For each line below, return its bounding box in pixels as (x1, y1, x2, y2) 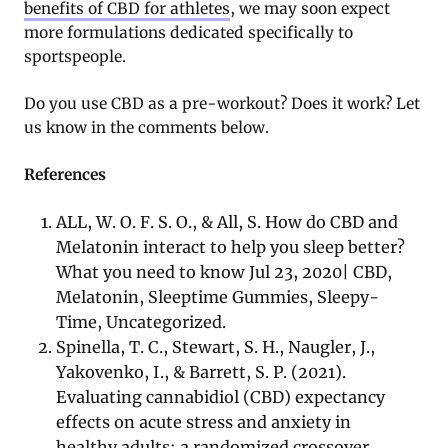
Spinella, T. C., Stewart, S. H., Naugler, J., (56, 337, 376, 358)
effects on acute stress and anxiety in (56, 412, 352, 433)
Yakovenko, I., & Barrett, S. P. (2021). (56, 362, 347, 383)
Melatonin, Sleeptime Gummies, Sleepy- (56, 287, 380, 308)
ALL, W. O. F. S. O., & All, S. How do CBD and (56, 212, 399, 233)
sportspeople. (24, 47, 126, 67)
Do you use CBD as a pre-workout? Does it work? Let (24, 94, 420, 114)
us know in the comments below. (24, 118, 269, 138)
